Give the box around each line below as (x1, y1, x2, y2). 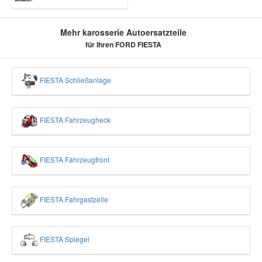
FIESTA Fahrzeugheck (38, 115, 111, 125)
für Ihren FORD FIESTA (85, 39, 161, 50)
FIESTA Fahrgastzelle (38, 194, 108, 205)
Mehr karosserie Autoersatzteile (60, 26, 187, 39)
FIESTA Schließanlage (38, 75, 111, 85)
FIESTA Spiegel (38, 234, 89, 244)
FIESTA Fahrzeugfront (38, 154, 109, 165)
